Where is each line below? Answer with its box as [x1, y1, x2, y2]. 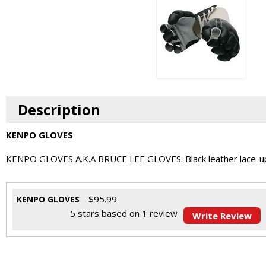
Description [18, 100, 100, 119]
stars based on [75, 207, 142, 219]
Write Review [192, 210, 252, 221]
